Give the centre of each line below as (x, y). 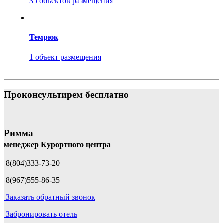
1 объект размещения (65, 57)
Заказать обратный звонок (51, 197)
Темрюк (44, 37)
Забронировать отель (42, 214)
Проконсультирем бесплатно (66, 95)
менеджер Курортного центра (57, 144)
